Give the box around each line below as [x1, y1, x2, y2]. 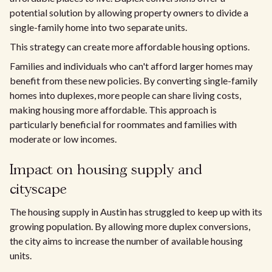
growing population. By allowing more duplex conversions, [10, 220, 250, 232]
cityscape [10, 182, 67, 197]
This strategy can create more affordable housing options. [10, 40, 250, 52]
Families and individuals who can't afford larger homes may [10, 59, 253, 72]
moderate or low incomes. [10, 132, 117, 144]
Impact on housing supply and [10, 163, 202, 177]
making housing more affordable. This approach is [10, 103, 217, 115]
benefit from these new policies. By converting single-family [10, 74, 257, 86]
